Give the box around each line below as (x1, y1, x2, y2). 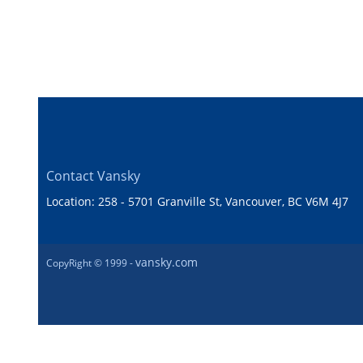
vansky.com (135, 254, 198, 270)
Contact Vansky (46, 166, 140, 185)
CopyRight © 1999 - (46, 255, 135, 270)
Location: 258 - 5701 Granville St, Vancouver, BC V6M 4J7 (46, 193, 348, 209)
